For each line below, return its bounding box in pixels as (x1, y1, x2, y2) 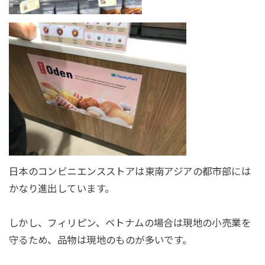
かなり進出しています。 (8, 183, 115, 194)
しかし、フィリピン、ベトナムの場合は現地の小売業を (8, 217, 251, 228)
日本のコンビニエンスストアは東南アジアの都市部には (8, 166, 251, 177)
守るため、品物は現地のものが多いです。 (8, 234, 192, 245)
